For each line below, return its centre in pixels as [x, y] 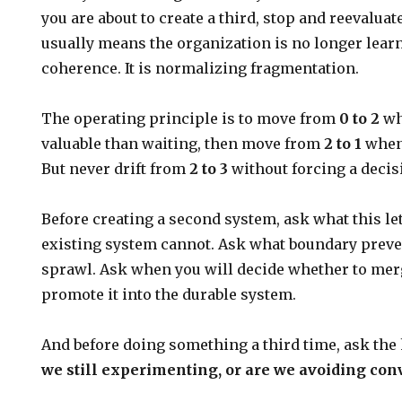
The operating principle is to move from [191, 118]
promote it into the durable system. [169, 294]
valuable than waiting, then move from [183, 144]
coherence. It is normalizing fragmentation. [201, 68]
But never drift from [116, 169]
